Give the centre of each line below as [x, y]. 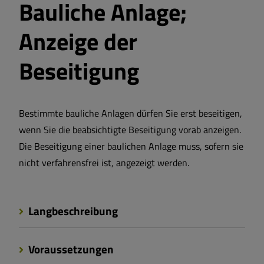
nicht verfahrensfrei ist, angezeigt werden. [104, 163]
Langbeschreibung [72, 211]
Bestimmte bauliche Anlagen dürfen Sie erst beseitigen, [131, 113]
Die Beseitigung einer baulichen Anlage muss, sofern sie [131, 146]
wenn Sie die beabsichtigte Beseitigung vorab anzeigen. [130, 130]
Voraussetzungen [70, 249]
